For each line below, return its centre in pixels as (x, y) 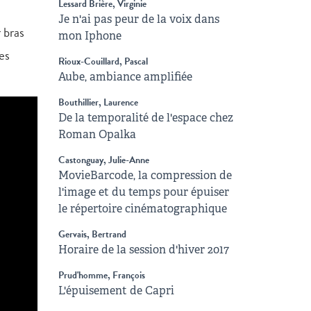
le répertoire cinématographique (142, 209)
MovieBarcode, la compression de (145, 175)
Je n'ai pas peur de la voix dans (138, 19)
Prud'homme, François (101, 275)
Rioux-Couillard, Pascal (103, 61)
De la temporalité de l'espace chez (145, 118)
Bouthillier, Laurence (98, 102)
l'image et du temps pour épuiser (143, 192)
